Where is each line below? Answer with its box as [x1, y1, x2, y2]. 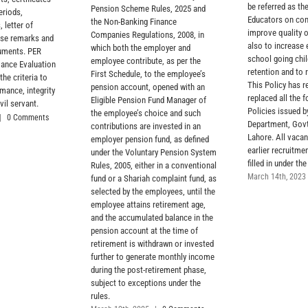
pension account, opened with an [90, 81, 205, 92]
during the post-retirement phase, [90, 264, 206, 275]
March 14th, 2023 [247, 172, 307, 182]
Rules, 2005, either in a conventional [90, 159, 217, 170]
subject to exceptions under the [90, 277, 201, 288]
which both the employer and [90, 42, 190, 53]
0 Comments [6, 112, 49, 122]
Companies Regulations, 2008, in [90, 29, 204, 40]
